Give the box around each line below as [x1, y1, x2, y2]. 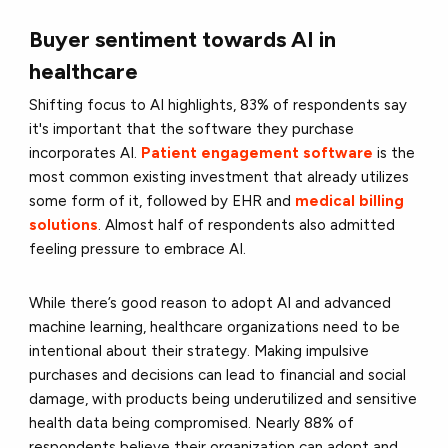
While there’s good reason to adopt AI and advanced [29, 294, 392, 313]
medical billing [295, 192, 405, 211]
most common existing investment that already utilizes [29, 168, 410, 187]
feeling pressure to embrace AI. [29, 240, 247, 259]
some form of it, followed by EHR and [29, 192, 296, 211]
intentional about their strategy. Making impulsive [29, 342, 370, 361]
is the [373, 144, 416, 163]
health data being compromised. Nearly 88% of [29, 414, 355, 433]
